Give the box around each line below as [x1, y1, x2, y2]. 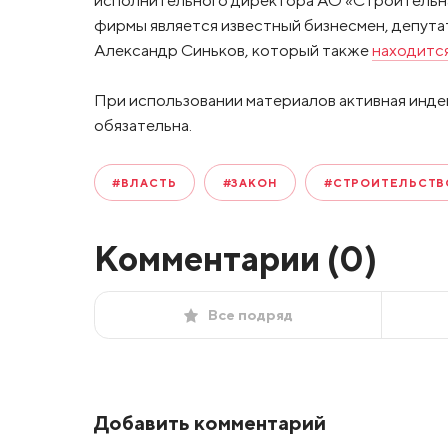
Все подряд [207, 306, 293, 324]
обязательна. [93, 115, 192, 136]
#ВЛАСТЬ [112, 175, 177, 189]
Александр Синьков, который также [93, 39, 372, 60]
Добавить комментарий [93, 411, 326, 435]
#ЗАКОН [222, 175, 278, 189]
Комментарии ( [93, 236, 339, 279]
